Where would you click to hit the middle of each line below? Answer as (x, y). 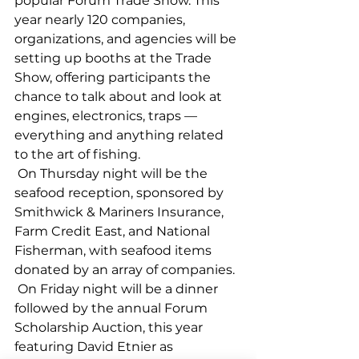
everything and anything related (121, 135)
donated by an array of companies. (126, 269)
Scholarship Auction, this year (110, 327)
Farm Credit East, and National (114, 231)
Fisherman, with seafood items (115, 250)
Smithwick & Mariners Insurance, (121, 212)
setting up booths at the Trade (115, 58)
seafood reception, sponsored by (121, 192)
